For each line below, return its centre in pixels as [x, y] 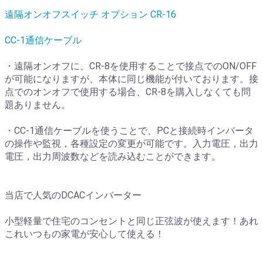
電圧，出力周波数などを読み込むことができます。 [113, 156]
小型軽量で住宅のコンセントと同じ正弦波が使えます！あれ [131, 221]
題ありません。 [38, 105]
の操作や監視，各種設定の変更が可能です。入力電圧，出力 [131, 144]
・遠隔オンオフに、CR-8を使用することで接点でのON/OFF [131, 66]
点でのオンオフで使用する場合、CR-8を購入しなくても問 [128, 92]
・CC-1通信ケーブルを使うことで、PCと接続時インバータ [129, 131]
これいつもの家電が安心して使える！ [85, 234]
